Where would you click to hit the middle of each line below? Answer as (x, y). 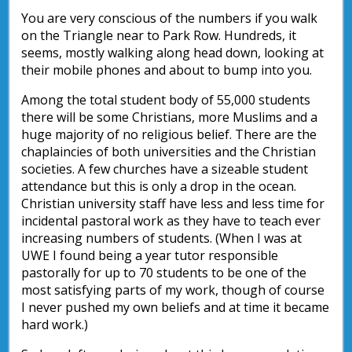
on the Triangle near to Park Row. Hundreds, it (159, 35)
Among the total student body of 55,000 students (166, 100)
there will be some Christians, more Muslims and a (169, 117)
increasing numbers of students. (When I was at (161, 238)
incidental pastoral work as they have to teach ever (171, 221)
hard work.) (55, 324)
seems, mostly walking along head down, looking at (172, 53)
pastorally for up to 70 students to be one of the (164, 273)
